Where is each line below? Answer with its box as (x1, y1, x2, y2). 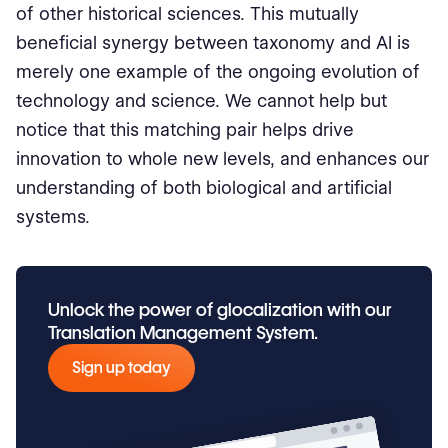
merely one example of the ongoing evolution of (16, 61, 420, 82)
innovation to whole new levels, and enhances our (16, 148, 429, 169)
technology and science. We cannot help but (16, 90, 387, 111)
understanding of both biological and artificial (16, 177, 392, 198)
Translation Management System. (48, 322, 318, 343)
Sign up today (72, 358, 171, 377)
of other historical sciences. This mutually (16, 3, 359, 24)
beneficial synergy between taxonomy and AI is (16, 32, 410, 53)
